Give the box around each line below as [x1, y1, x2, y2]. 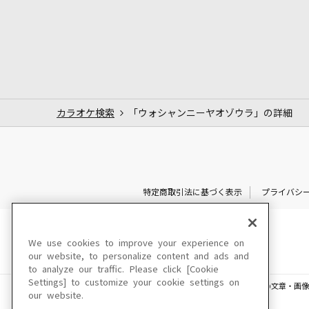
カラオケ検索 [57, 108, 114, 118]
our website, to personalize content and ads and [28, 252, 249, 261]
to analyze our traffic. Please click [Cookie [28, 265, 219, 274]
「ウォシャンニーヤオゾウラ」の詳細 [128, 108, 292, 118]
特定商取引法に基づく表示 [142, 188, 242, 197]
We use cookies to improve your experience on [28, 239, 244, 248]
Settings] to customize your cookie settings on [28, 278, 239, 287]
